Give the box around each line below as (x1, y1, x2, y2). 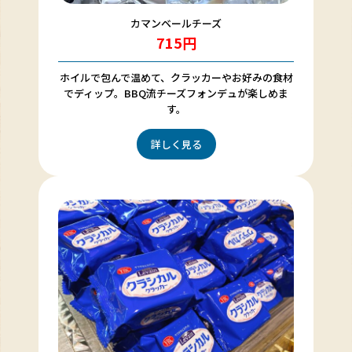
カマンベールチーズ (130, 15, 222, 31)
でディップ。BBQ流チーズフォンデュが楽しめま (64, 85, 288, 101)
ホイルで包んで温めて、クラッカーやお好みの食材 (59, 69, 293, 85)
